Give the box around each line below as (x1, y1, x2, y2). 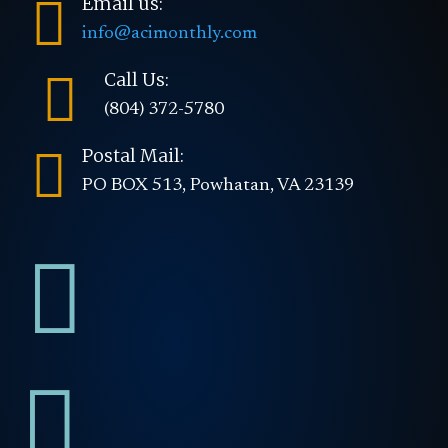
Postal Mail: (82, 143, 184, 167)
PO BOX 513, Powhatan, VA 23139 (82, 176, 354, 195)
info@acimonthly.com (82, 24, 257, 43)
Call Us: (104, 67, 169, 91)
